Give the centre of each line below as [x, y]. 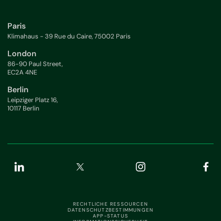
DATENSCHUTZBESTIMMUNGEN [110, 210]
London [22, 54]
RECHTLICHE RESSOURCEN [110, 204]
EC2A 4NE [22, 73]
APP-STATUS [110, 216]
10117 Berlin [23, 109]
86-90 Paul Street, [35, 64]
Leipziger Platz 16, [33, 100]
